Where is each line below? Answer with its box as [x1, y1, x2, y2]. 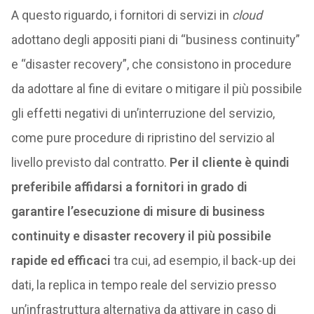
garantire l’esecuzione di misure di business [11, 204, 265, 219]
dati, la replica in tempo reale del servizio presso [11, 278, 276, 292]
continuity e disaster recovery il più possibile [11, 228, 271, 243]
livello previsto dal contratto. [11, 155, 167, 170]
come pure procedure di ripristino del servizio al [11, 130, 275, 145]
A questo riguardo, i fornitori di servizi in [11, 8, 232, 22]
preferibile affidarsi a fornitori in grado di [11, 179, 247, 194]
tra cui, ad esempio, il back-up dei [110, 253, 296, 268]
